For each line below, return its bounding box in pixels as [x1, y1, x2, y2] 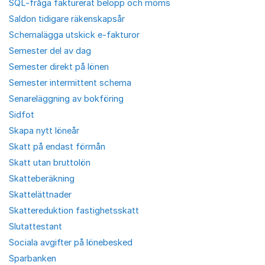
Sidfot [9, 109, 34, 120]
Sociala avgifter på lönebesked [9, 237, 132, 248]
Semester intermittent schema [9, 77, 131, 88]
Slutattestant [9, 221, 62, 232]
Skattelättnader [9, 189, 72, 200]
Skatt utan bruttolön [9, 157, 91, 168]
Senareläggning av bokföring [9, 93, 124, 104]
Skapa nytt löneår [9, 125, 79, 136]
